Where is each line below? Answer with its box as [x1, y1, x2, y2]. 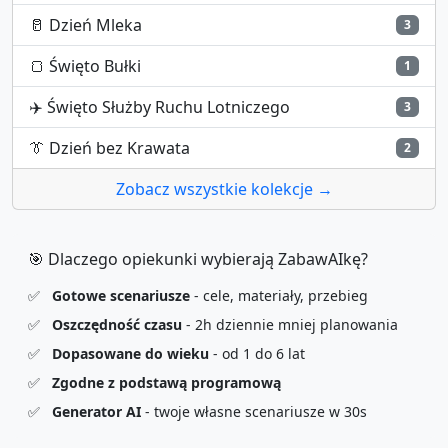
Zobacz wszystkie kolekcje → [115, 177, 333, 200]
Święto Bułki [49, 54, 141, 77]
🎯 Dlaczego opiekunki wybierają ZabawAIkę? [28, 247, 368, 270]
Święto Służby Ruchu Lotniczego [47, 95, 290, 118]
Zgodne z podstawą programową [52, 372, 281, 392]
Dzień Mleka [49, 13, 142, 36]
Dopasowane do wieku [52, 343, 209, 363]
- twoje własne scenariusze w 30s [141, 401, 367, 421]
